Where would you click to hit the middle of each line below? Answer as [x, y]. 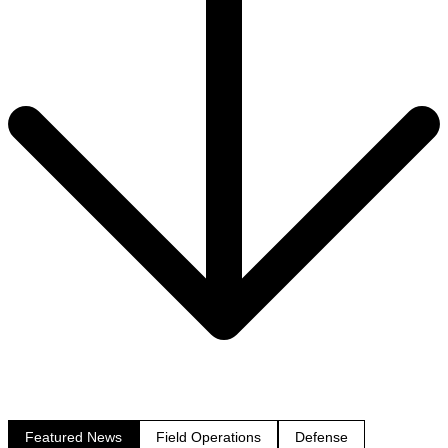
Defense [321, 437]
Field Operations [208, 437]
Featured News [73, 437]
